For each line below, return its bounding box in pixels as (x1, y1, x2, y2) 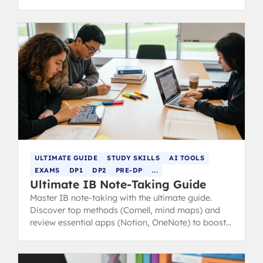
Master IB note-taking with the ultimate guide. (30, 192, 212, 203)
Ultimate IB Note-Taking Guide (30, 177, 206, 191)
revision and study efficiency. (30, 229, 146, 240)
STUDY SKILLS (107, 153, 160, 162)
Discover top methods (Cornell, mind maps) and (30, 204, 220, 215)
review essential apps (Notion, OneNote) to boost (30, 217, 226, 228)
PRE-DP (115, 166, 143, 174)
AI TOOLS (169, 153, 204, 162)
